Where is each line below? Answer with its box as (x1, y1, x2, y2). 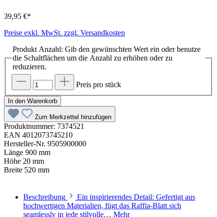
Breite (4, 165, 24, 174)
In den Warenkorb (8, 97, 57, 105)
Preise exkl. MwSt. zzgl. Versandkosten (4, 29, 125, 37)
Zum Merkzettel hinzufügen (35, 113, 111, 121)
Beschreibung (23, 192, 65, 201)
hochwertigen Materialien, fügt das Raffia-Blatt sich (23, 201, 181, 210)
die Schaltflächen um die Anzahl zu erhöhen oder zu (13, 54, 172, 62)
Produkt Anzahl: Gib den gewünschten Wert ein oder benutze (13, 45, 201, 54)
